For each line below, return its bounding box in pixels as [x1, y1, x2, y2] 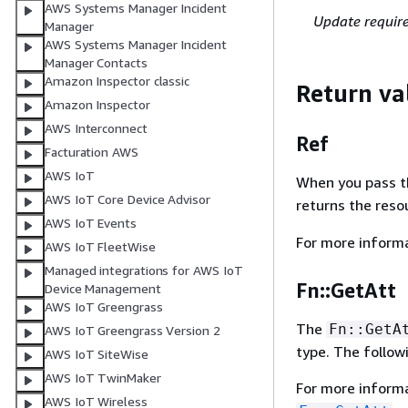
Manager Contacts [45, 55, 148, 71]
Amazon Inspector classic [45, 73, 190, 89]
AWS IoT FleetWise [45, 239, 156, 255]
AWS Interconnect [45, 120, 148, 137]
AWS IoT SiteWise [45, 346, 148, 362]
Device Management [45, 280, 161, 297]
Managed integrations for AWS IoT [45, 262, 243, 279]
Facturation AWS [45, 144, 138, 160]
